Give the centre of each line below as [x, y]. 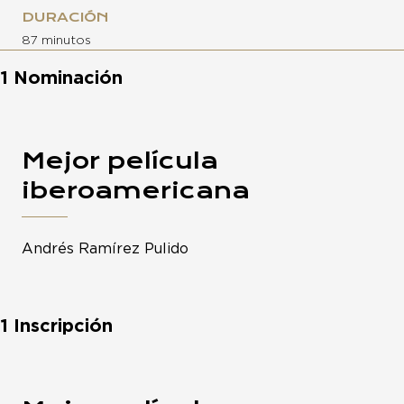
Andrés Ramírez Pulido [105, 249]
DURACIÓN [65, 18]
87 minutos [56, 41]
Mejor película [120, 161]
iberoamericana [136, 191]
